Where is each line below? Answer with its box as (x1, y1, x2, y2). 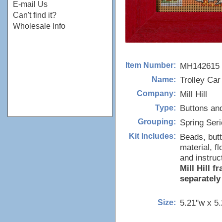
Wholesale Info (13, 22, 65, 30)
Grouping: (138, 117, 176, 126)
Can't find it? (13, 11, 56, 19)
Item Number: (125, 61, 176, 69)
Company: (137, 89, 176, 98)
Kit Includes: (129, 132, 176, 141)
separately (180, 173, 221, 183)
